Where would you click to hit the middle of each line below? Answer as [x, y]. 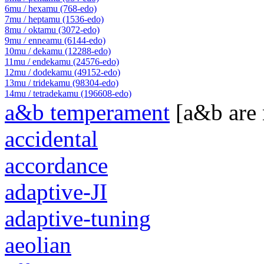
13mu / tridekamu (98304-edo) [62, 83]
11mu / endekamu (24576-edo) [62, 62]
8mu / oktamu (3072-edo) [52, 30]
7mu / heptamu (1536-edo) [54, 19]
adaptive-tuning [78, 219]
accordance [56, 166]
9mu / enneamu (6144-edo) [55, 41]
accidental [51, 139]
